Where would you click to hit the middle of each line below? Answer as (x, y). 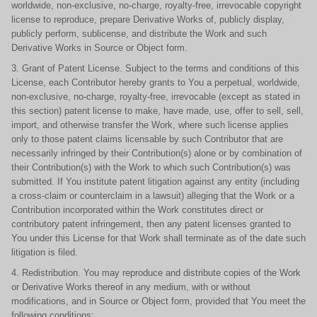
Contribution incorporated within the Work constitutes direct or (137, 210)
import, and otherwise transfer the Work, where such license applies (150, 125)
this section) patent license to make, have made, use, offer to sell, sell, (157, 111)
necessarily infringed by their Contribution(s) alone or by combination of (157, 153)
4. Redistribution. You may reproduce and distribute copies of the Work (156, 273)
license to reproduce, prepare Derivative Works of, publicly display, (148, 19)
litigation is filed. (45, 252)
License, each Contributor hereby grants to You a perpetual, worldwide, (156, 82)
